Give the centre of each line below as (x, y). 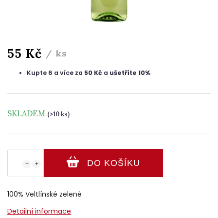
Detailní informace (39, 211)
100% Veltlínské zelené (45, 194)
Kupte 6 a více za (55, 73)
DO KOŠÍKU (114, 163)
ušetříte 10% (130, 73)
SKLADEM (27, 113)
